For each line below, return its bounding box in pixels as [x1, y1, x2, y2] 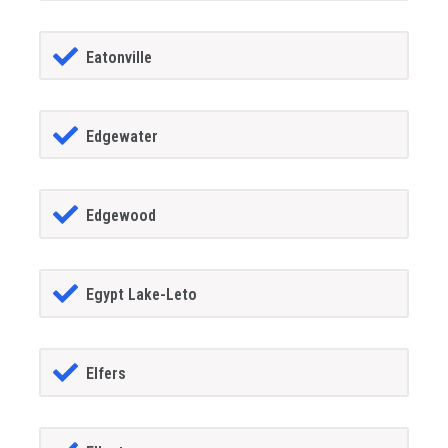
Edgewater [85, 126, 158, 146]
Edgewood [85, 205, 156, 225]
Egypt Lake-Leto [85, 284, 197, 304]
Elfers [85, 364, 126, 384]
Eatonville [85, 47, 152, 67]
